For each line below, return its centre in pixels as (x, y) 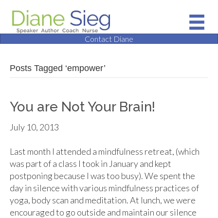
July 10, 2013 (34, 127)
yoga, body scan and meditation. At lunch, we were (103, 200)
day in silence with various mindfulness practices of (104, 188)
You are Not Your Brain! (82, 107)
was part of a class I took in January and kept (91, 164)
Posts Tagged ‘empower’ (58, 68)
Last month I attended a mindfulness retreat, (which (105, 152)
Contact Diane (109, 39)
